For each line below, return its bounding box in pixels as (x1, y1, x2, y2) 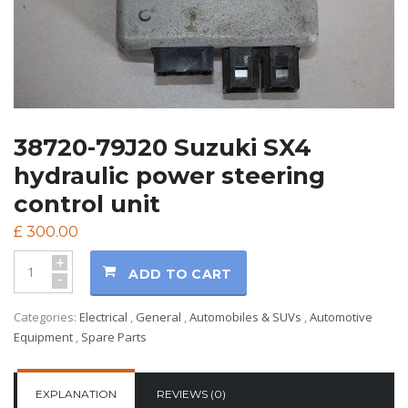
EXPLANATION (36, 386, 117, 401)
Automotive (310, 308, 372, 325)
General (136, 308, 181, 325)
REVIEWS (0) (157, 386, 226, 401)
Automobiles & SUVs (189, 308, 301, 325)
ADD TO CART (128, 265, 232, 282)
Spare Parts (81, 328, 147, 345)
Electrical (79, 308, 127, 325)
